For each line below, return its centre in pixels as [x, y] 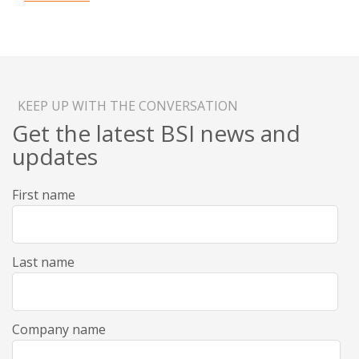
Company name [59, 330]
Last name [43, 262]
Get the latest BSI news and [156, 133]
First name [44, 195]
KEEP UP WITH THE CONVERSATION [128, 106]
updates [55, 157]
